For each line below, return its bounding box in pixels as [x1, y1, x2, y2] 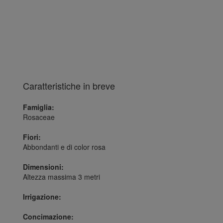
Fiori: [23, 132, 41, 142]
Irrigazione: [23, 192, 61, 202]
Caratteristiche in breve [23, 79, 115, 92]
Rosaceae [23, 112, 55, 122]
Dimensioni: [23, 162, 64, 172]
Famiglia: [23, 102, 54, 112]
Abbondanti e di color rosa [23, 142, 106, 152]
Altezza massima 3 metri [23, 172, 100, 182]
